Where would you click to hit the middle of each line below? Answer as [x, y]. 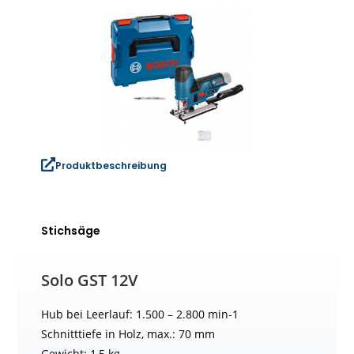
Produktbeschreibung [111, 165]
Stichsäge [71, 230]
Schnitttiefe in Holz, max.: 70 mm [128, 333]
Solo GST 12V [90, 280]
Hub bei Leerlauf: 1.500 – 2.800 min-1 [140, 314]
